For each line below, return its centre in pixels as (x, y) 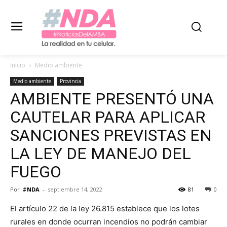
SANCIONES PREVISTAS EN (111, 135)
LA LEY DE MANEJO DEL (101, 153)
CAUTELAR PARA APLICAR (108, 117)
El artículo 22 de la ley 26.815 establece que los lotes (105, 208)
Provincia (70, 81)
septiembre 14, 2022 (75, 189)
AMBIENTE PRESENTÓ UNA (112, 99)
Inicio (18, 65)
